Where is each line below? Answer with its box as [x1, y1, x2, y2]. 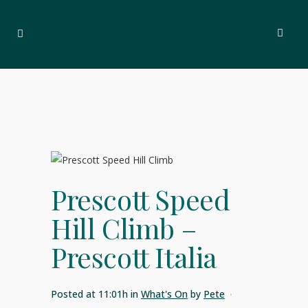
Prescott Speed [51, 181, 230, 217]
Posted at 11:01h [51, 287, 128, 300]
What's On [141, 287, 188, 300]
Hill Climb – [51, 210, 197, 246]
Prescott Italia [51, 239, 218, 275]
